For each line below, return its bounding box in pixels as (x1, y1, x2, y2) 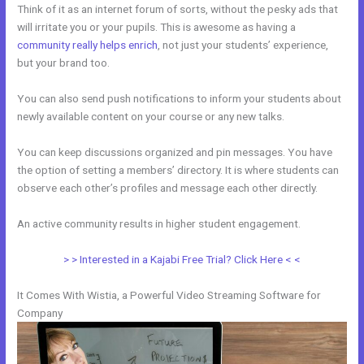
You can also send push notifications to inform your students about (17, 92, 342, 105)
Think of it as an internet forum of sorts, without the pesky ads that (17, 2, 339, 16)
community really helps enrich (17, 38, 158, 52)
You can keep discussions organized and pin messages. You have (17, 145, 333, 158)
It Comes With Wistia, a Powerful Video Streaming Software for (17, 288, 322, 301)
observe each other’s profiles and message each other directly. (17, 180, 318, 194)
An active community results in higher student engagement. (17, 216, 301, 230)
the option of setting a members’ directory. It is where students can (17, 162, 340, 176)
